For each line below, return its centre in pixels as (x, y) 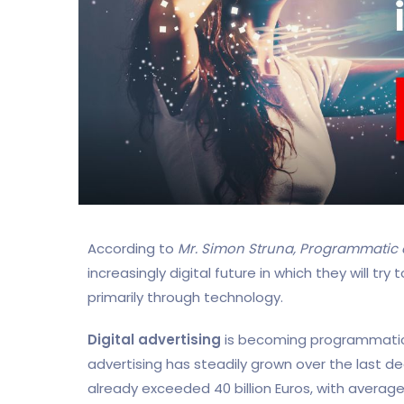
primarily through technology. (185, 297)
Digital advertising (154, 339)
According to (133, 248)
